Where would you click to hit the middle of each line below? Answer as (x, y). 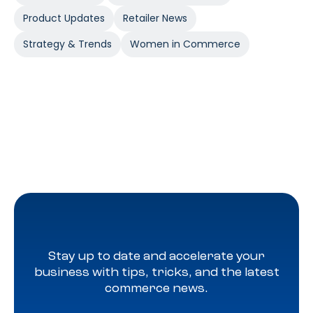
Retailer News (155, 18)
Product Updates (64, 18)
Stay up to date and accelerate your (156, 256)
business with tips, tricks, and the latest (156, 272)
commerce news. (156, 289)
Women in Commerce (185, 44)
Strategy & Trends (67, 44)
